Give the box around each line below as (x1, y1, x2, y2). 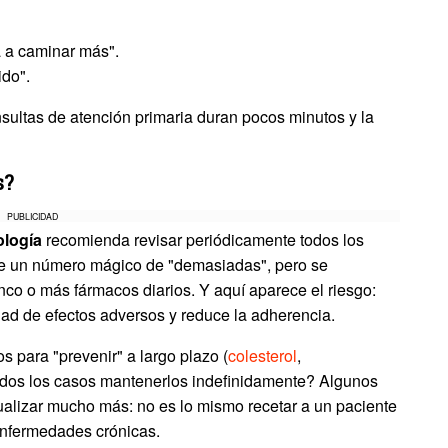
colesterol (228, 344, 297, 368)
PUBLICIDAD (7, 210, 59, 223)
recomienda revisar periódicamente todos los (42, 228, 364, 252)
